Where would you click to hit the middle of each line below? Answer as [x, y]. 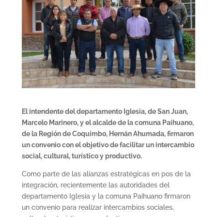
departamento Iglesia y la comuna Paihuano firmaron [106, 196]
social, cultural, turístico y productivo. [82, 156]
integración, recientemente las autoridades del [95, 185]
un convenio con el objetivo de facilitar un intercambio [108, 145]
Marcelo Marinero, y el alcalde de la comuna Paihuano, [108, 123]
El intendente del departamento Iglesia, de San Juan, [105, 112]
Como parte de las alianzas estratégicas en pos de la [106, 174]
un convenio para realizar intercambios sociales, [98, 208]
